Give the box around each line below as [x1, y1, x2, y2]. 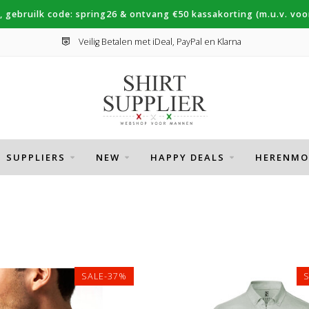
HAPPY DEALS [150, 151, 225, 163]
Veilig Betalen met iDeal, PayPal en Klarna [76, 36, 241, 48]
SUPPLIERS [6, 151, 66, 163]
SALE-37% [81, 270, 127, 282]
